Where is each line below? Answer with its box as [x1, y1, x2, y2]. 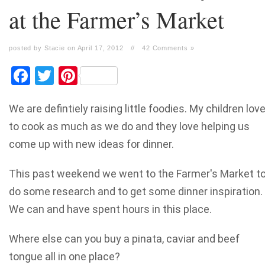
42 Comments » [141, 44, 195, 51]
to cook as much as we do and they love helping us [9, 120, 250, 132]
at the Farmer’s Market [9, 4, 224, 35]
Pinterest [77, 64, 151, 87]
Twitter [54, 64, 112, 87]
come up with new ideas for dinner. [9, 138, 174, 150]
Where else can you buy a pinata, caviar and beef [9, 232, 240, 245]
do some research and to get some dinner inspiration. [9, 185, 263, 198]
